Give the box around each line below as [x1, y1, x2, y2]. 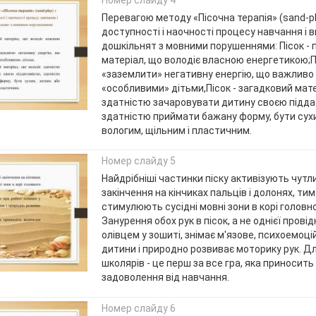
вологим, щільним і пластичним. [101, 124, 252, 136]
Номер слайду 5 [101, 155, 176, 167]
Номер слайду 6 [101, 302, 176, 314]
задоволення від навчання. [101, 272, 229, 284]
